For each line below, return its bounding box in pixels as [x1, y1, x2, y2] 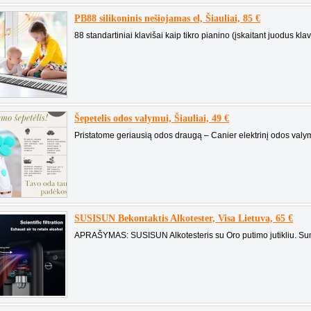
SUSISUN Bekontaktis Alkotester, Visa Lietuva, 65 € [74, 213, 293, 224]
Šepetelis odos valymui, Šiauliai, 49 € [74, 113, 229, 124]
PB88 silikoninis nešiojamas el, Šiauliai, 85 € [74, 13, 260, 24]
